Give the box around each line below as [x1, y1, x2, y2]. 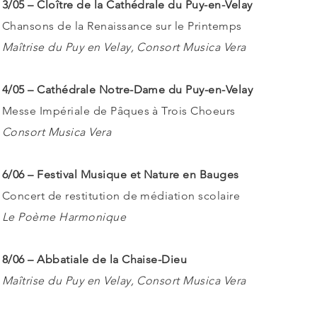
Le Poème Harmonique [2, 210, 127, 224]
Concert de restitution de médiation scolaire [2, 189, 241, 202]
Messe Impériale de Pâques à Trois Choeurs [2, 104, 236, 117]
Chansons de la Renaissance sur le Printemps [2, 19, 242, 33]
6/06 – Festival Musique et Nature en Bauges [2, 168, 239, 181]
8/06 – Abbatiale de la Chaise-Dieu [2, 253, 188, 266]
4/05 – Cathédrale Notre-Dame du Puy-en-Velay [2, 83, 253, 96]
